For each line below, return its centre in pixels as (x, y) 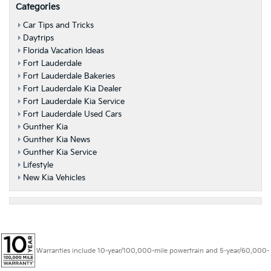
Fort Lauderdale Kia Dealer (72, 89)
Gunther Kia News (57, 140)
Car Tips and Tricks (58, 25)
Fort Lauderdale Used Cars (72, 114)
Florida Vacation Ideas (64, 51)
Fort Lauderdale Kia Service (74, 102)
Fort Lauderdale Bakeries (69, 76)
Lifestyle (38, 165)
